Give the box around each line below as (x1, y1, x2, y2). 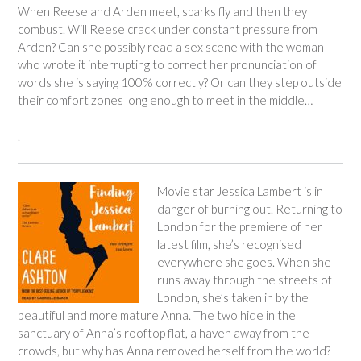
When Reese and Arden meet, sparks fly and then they (18, 4, 307, 19)
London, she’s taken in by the (156, 289, 309, 305)
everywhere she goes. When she (156, 254, 331, 269)
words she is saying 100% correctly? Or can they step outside (18, 75, 342, 89)
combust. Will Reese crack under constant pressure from (18, 22, 317, 36)
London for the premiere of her (156, 218, 322, 234)
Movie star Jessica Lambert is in (156, 183, 323, 198)
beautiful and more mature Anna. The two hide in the (18, 307, 296, 322)
